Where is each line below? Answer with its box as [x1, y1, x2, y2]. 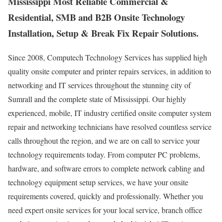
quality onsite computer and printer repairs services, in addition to [8, 65, 211, 76]
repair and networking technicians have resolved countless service [8, 121, 212, 132]
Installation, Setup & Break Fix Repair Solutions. [8, 26, 199, 40]
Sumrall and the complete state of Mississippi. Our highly [8, 93, 186, 104]
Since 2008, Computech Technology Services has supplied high [8, 52, 207, 62]
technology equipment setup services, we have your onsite [8, 176, 188, 187]
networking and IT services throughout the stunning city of [8, 79, 191, 90]
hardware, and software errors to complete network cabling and [8, 163, 205, 173]
